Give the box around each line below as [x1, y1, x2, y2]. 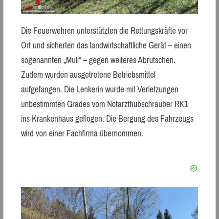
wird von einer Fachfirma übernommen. [21, 126, 143, 142]
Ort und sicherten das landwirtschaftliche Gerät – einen [21, 38, 191, 54]
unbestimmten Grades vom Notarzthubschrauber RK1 [21, 96, 188, 112]
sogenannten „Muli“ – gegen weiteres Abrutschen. [21, 52, 175, 68]
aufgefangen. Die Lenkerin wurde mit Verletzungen [21, 82, 178, 98]
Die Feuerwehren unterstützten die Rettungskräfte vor [21, 23, 188, 39]
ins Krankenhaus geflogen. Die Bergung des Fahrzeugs [21, 111, 194, 127]
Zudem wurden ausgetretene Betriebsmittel [21, 67, 155, 83]
